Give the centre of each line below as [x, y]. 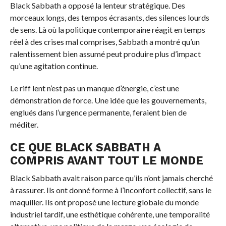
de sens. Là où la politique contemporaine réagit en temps [107, 30]
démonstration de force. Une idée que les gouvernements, [108, 100]
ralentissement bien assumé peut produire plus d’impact [105, 54]
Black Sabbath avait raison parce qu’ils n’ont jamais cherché [111, 178]
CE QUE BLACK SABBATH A [85, 148]
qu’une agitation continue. [54, 66]
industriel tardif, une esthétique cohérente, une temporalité [110, 214]
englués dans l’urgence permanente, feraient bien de [98, 112]
